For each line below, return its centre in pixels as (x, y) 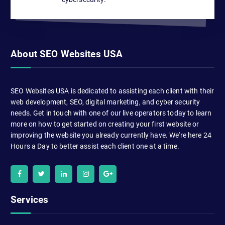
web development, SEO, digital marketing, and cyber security (105, 102)
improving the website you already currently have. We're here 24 (111, 135)
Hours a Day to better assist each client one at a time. (95, 146)
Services (30, 199)
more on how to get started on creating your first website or (105, 124)
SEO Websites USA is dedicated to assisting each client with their (113, 91)
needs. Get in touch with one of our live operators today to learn (111, 113)
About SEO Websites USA (67, 54)
